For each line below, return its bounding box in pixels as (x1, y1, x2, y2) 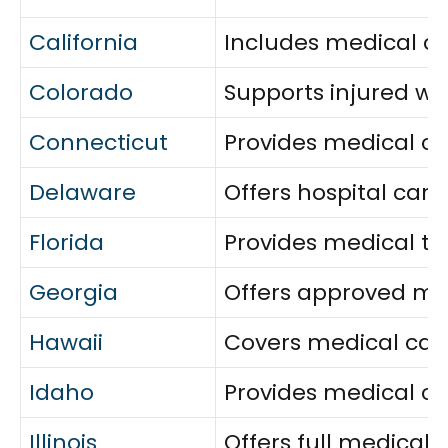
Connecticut (29, 127, 168, 159)
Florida (29, 227, 104, 259)
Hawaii (29, 327, 103, 359)
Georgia (29, 277, 118, 309)
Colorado (29, 77, 133, 109)
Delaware (29, 177, 136, 209)
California (29, 27, 138, 59)
